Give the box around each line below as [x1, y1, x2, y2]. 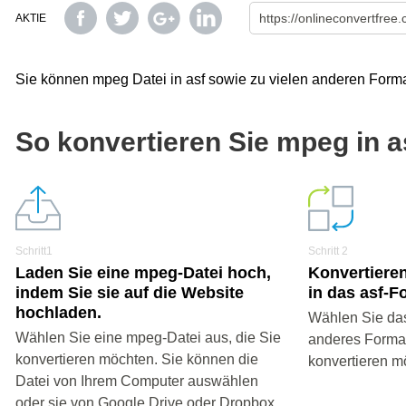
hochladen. [15, 304, 101, 322]
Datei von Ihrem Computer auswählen [15, 373, 258, 389]
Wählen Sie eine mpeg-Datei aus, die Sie [15, 330, 281, 345]
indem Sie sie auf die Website [15, 284, 244, 302]
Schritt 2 [308, 245, 349, 257]
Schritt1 [15, 245, 53, 257]
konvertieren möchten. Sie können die [15, 352, 258, 367]
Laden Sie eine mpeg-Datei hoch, [15, 264, 271, 282]
